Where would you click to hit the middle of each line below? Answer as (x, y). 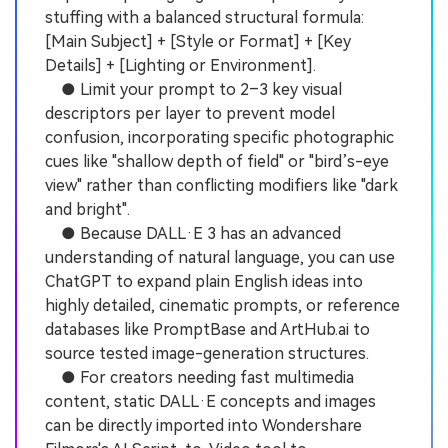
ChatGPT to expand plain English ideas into (204, 282)
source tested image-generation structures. (207, 354)
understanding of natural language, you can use (220, 258)
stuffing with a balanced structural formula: (204, 18)
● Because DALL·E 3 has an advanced (193, 234)
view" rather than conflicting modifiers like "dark (221, 186)
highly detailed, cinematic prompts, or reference (222, 306)
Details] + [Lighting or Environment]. (180, 66)
